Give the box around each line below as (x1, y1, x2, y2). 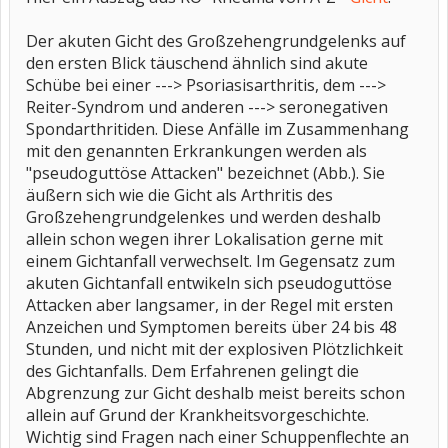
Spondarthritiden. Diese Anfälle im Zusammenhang (26, 118, 409, 140)
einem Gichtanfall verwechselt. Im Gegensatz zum (26, 250, 395, 272)
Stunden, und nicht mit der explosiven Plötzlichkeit (26, 338, 403, 360)
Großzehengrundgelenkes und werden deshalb (26, 206, 381, 228)
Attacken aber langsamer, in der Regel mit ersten (26, 294, 393, 316)
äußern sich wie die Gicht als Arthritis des (26, 184, 333, 206)
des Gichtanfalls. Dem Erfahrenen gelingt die (26, 360, 359, 382)
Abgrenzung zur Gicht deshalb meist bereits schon (26, 382, 405, 404)
